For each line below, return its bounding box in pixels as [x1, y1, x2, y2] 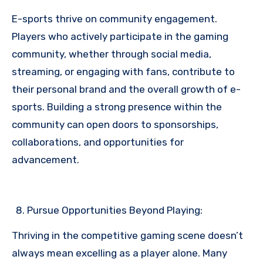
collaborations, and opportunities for [12, 136, 184, 148]
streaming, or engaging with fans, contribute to [12, 65, 235, 77]
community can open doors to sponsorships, [12, 118, 218, 130]
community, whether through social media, [12, 48, 211, 60]
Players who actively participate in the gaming [12, 30, 228, 42]
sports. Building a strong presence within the [12, 100, 222, 113]
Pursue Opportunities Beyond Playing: [27, 204, 203, 216]
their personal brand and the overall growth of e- [12, 83, 241, 95]
